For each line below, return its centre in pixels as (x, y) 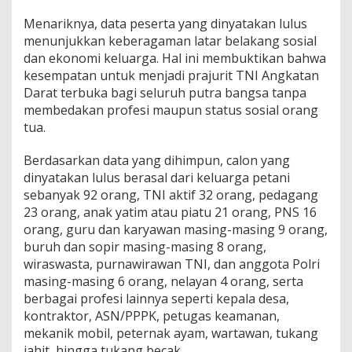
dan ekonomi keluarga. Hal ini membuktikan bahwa (175, 58)
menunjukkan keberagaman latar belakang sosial (170, 40)
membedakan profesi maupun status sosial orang (171, 110)
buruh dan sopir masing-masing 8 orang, (145, 246)
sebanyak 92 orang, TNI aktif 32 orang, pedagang (171, 194)
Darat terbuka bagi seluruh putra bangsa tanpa (165, 92)
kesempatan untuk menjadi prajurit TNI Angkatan (171, 75)
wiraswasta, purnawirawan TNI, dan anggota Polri (172, 264)
